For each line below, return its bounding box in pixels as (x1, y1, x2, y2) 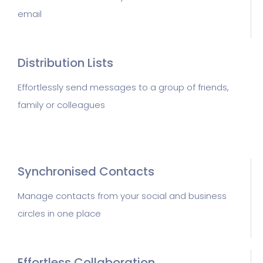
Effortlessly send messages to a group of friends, (18, 81, 229, 93)
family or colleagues (18, 99, 105, 111)
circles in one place (18, 207, 101, 220)
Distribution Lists (18, 55, 113, 71)
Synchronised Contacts (18, 163, 154, 180)
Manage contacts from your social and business (18, 190, 227, 202)
